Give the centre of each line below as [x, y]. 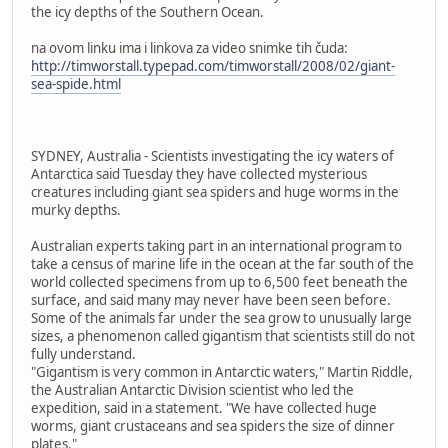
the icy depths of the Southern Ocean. [147, 11]
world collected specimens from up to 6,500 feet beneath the [219, 281]
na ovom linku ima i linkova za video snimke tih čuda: [189, 47]
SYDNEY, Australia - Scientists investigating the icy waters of [212, 155]
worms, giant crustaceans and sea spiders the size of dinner [213, 425]
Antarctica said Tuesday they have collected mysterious [199, 173]
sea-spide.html [76, 83]
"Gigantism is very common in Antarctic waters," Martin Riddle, [222, 371]
